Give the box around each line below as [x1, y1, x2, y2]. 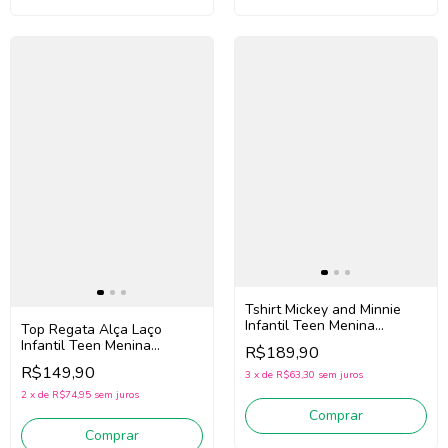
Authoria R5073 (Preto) [245, 332, 392, 352]
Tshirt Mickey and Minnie [245, 300, 401, 320]
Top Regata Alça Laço [21, 319, 162, 339]
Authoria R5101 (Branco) [21, 351, 179, 371]
